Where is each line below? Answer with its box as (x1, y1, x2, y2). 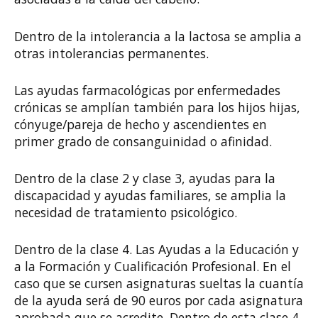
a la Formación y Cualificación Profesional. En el (14, 258, 291, 275)
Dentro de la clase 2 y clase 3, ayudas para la (14, 169, 275, 187)
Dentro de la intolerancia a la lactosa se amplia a (14, 27, 302, 45)
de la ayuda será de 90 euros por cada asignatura (14, 292, 303, 309)
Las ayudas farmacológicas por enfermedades (14, 81, 280, 99)
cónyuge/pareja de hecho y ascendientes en (14, 115, 267, 133)
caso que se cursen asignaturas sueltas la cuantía (14, 275, 304, 292)
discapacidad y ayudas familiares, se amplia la (14, 186, 286, 204)
